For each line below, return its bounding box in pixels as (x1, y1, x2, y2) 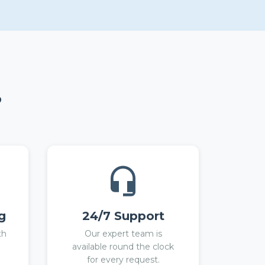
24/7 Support (82, 209, 164, 223)
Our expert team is (84, 228, 162, 239)
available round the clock (72, 241, 174, 252)
